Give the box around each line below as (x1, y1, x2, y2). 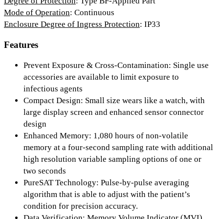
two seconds (23, 166, 66, 175)
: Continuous (70, 8, 114, 18)
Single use (173, 60, 209, 70)
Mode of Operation (4, 8, 70, 18)
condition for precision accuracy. (23, 201, 138, 211)
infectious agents (23, 84, 83, 93)
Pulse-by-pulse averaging (101, 177, 189, 187)
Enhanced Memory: (23, 131, 93, 140)
